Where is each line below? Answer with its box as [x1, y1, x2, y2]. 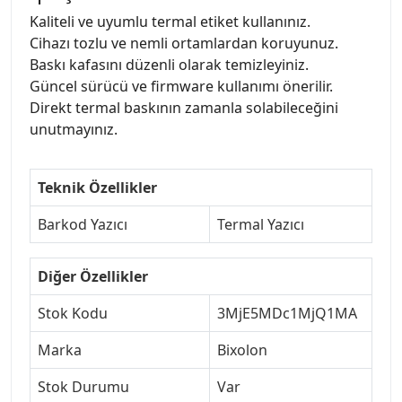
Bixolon [217, 339, 267, 360]
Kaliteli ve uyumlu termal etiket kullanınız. [30, 11, 310, 31]
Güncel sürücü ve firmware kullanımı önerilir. [30, 75, 333, 96]
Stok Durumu [38, 376, 129, 397]
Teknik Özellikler [38, 177, 157, 197]
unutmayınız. [30, 118, 118, 139]
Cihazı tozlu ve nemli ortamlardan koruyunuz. [30, 32, 338, 53]
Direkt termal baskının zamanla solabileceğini [30, 97, 338, 118]
